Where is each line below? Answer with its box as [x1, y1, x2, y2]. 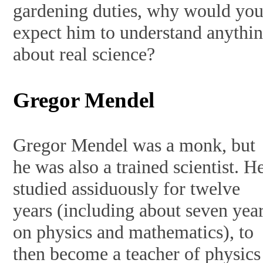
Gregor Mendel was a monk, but [13, 134, 256, 156]
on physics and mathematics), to [13, 221, 254, 243]
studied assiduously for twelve [13, 178, 241, 200]
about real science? [13, 43, 156, 65]
